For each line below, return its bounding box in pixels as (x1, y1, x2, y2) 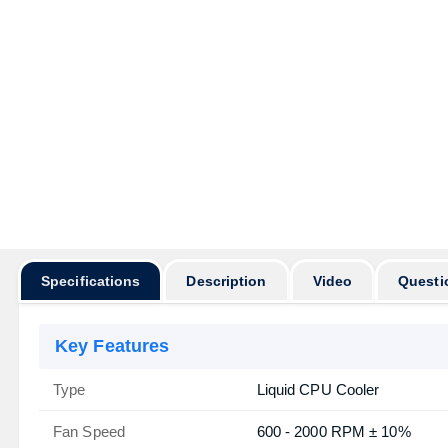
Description (186, 273, 267, 289)
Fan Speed (53, 423, 125, 440)
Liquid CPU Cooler (256, 381, 380, 398)
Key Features (55, 336, 170, 356)
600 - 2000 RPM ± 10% (256, 423, 411, 440)
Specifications (41, 273, 141, 289)
